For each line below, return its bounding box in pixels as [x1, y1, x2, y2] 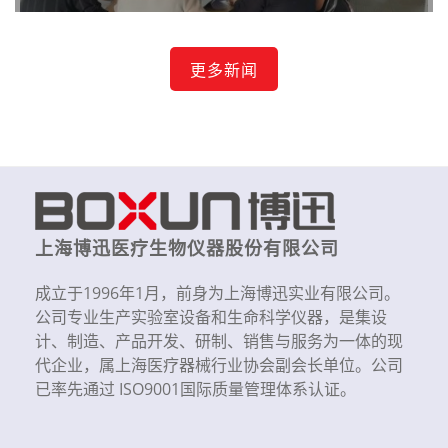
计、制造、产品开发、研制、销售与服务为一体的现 [35, 330, 403, 352]
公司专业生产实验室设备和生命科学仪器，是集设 [35, 306, 387, 328]
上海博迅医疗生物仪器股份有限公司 [35, 236, 339, 260]
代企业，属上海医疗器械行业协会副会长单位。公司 [35, 354, 403, 376]
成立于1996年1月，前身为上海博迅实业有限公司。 [35, 282, 400, 304]
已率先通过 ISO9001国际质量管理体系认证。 [35, 378, 356, 400]
